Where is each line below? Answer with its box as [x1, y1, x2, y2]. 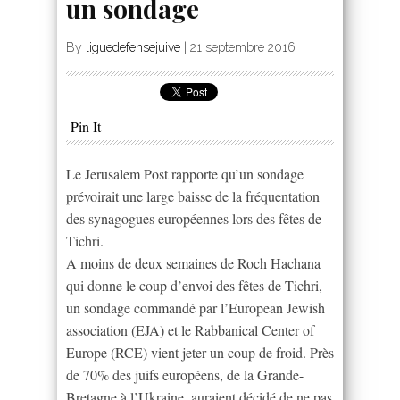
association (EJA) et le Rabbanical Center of [66, 320, 314, 339]
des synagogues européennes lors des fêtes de [66, 208, 321, 228]
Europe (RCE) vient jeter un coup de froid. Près [66, 342, 334, 362]
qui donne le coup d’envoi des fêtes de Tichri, [66, 275, 322, 295]
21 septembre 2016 [190, 39, 296, 54]
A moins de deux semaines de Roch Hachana [66, 253, 321, 272]
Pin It [71, 116, 101, 136]
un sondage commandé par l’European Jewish [66, 297, 325, 317]
